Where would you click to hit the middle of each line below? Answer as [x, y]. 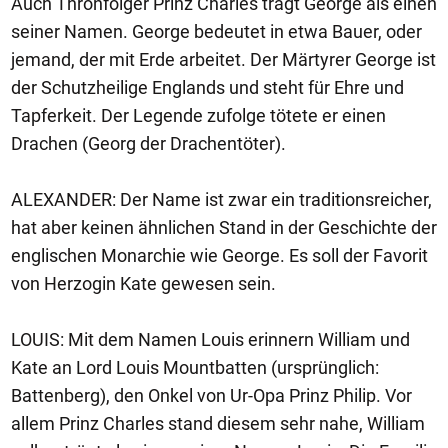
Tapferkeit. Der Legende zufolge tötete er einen [198, 115]
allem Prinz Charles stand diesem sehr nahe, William [218, 423]
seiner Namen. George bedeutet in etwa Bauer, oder [216, 31]
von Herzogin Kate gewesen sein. [143, 283]
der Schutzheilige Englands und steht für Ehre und [207, 87]
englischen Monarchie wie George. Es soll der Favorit [219, 255]
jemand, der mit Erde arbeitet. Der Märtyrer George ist [223, 59]
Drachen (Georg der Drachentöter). [148, 143]
